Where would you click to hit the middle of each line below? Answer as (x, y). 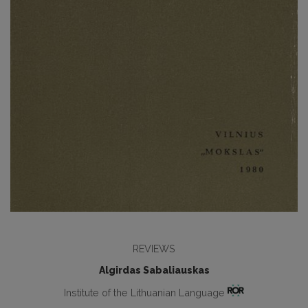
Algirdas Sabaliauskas (154, 270)
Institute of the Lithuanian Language (146, 292)
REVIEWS (154, 248)
